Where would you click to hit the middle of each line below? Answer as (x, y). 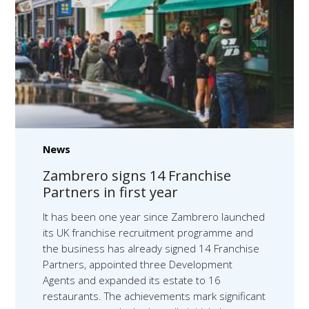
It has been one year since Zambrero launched (154, 216)
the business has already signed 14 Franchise (151, 248)
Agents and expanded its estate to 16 (132, 280)
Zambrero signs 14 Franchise (137, 175)
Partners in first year (111, 192)
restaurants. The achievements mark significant (154, 296)
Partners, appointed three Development (138, 264)
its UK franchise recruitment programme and (148, 232)
